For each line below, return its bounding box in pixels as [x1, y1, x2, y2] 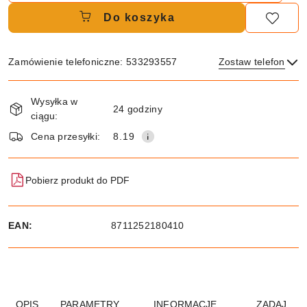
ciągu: [31, 110, 58, 121]
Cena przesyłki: [31, 130, 101, 142]
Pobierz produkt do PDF [25, 174, 130, 186]
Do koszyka [103, 12, 175, 23]
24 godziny [113, 103, 162, 114]
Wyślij [135, 117, 172, 129]
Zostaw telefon [218, 56, 285, 67]
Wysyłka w [31, 96, 78, 107]
